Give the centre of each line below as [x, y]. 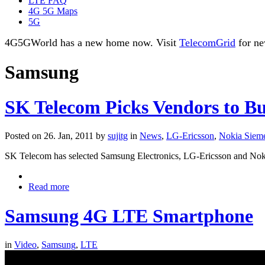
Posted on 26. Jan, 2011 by [56, 136]
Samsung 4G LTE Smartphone [129, 216]
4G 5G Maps [53, 11]
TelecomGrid [207, 42]
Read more [49, 187]
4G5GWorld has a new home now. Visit [92, 42]
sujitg [118, 136]
